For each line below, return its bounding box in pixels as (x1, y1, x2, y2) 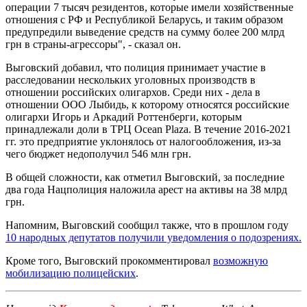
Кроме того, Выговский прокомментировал (5, 254, 213, 267)
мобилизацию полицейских (5, 267, 136, 279)
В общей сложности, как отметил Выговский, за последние (5, 171, 284, 183)
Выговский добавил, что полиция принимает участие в (5, 61, 266, 73)
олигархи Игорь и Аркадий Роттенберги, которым (5, 110, 242, 123)
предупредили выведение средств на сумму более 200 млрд (5, 25, 284, 38)
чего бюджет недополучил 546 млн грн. (5, 147, 191, 160)
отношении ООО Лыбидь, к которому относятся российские (5, 98, 289, 110)
